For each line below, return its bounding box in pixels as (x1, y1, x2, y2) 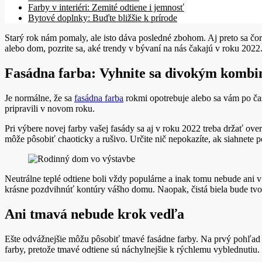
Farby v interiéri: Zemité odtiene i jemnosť (28, 2, 184, 12)
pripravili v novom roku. (5, 103, 95, 113)
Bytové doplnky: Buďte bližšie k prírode (28, 12, 177, 23)
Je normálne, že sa (5, 92, 74, 103)
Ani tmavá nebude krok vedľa (5, 206, 184, 222)
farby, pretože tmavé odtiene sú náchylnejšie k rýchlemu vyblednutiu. (5, 244, 260, 254)
